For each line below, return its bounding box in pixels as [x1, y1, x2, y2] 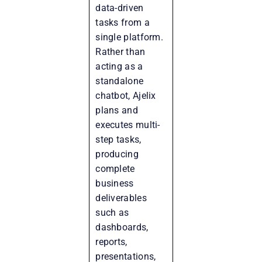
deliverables [95, 192, 147, 204]
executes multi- [95, 119, 160, 130]
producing [95, 148, 139, 160]
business [95, 177, 134, 189]
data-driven [95, 2, 144, 13]
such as [95, 206, 129, 218]
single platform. [95, 31, 164, 43]
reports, [95, 236, 127, 247]
